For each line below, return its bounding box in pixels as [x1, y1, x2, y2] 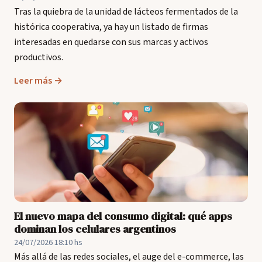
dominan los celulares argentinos [14, 222, 176, 236]
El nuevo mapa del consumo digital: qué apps [14, 209, 232, 223]
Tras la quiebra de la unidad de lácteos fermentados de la [14, 5, 238, 18]
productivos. [14, 51, 63, 64]
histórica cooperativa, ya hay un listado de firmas [14, 20, 208, 33]
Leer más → [14, 74, 63, 87]
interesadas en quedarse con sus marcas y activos [14, 36, 208, 49]
